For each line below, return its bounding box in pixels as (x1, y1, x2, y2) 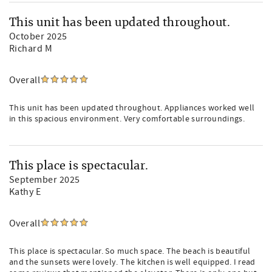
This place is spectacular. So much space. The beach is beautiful (9, 246, 251, 257)
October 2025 (9, 30, 67, 42)
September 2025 (9, 174, 80, 186)
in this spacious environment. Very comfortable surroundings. (9, 114, 245, 124)
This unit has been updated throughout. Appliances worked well (9, 103, 255, 114)
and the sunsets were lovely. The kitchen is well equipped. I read (9, 257, 256, 268)
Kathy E (9, 186, 41, 198)
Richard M (9, 42, 53, 55)
